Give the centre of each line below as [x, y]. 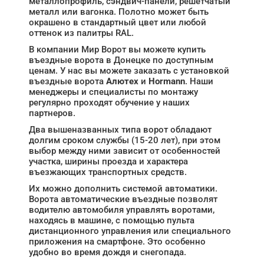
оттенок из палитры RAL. [81, 33]
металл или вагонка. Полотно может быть [119, 12]
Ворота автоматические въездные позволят [123, 199]
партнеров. [52, 113]
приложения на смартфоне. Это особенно [117, 242]
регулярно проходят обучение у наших [109, 103]
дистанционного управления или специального [130, 231]
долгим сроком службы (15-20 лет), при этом [125, 140]
